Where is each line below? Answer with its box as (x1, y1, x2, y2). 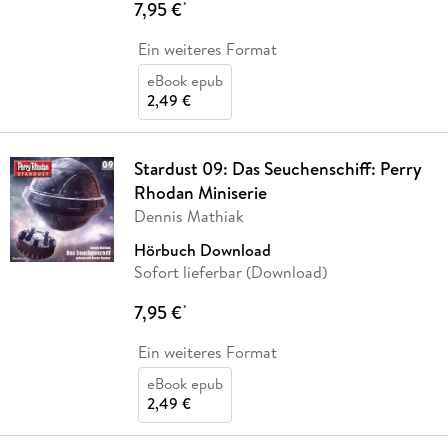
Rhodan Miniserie (133, 180, 267, 206)
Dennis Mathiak (133, 205, 244, 228)
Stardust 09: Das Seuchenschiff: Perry (133, 156, 422, 182)
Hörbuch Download (133, 239, 271, 262)
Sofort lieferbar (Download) (133, 261, 327, 284)
